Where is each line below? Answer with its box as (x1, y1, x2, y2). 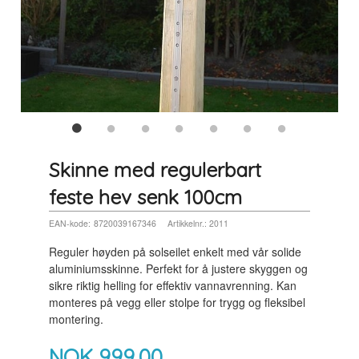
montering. (49, 310, 104, 327)
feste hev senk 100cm (49, 184, 243, 210)
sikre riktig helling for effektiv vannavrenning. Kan (49, 276, 297, 293)
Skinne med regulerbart (49, 157, 262, 183)
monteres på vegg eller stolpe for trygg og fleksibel (49, 293, 306, 310)
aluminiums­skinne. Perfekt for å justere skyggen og (49, 260, 309, 276)
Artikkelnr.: (167, 217, 207, 230)
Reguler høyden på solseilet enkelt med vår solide (49, 243, 302, 260)
